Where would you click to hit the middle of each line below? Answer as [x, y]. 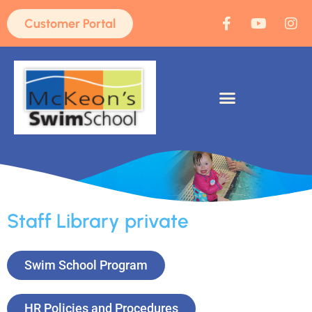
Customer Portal [70, 23]
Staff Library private [98, 221]
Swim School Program [86, 265]
